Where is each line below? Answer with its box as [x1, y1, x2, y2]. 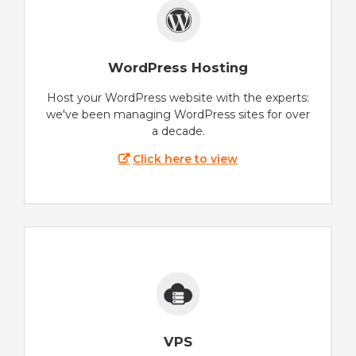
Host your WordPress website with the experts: [47, 91, 309, 106]
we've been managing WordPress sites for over [46, 107, 310, 122]
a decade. [151, 124, 205, 139]
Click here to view [133, 152, 238, 167]
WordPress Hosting [108, 60, 248, 76]
